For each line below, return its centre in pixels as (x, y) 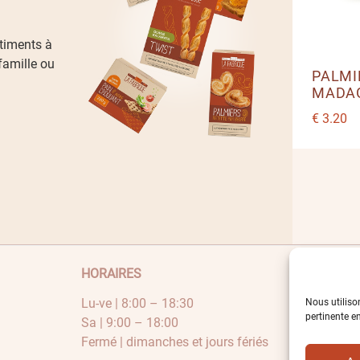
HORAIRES (111, 274)
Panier (311, 318)
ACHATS (317, 274)
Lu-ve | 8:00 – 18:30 (137, 304)
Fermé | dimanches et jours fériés (174, 342)
